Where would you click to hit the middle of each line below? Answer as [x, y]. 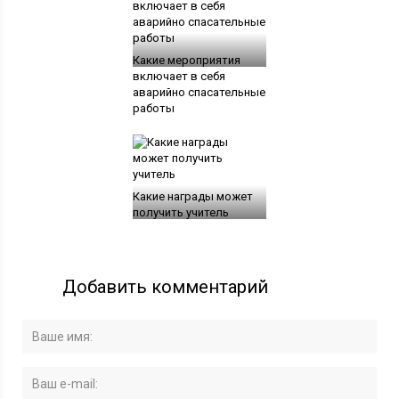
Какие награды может [192, 196]
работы [153, 108]
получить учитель [180, 212]
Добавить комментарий [166, 286]
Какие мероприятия [186, 60]
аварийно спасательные [199, 92]
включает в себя [179, 76]
